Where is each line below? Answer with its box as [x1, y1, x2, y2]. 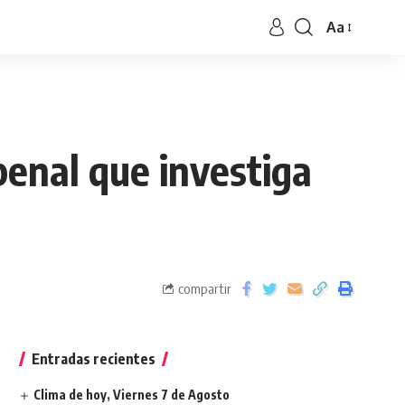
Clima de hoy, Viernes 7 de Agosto [33, 387, 230, 402]
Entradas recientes [31, 350, 155, 368]
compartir [178, 279, 231, 297]
